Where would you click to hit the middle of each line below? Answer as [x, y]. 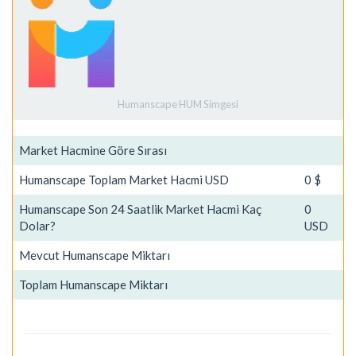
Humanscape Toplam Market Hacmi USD [124, 180]
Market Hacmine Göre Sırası [93, 150]
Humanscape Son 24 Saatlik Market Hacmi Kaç [140, 209]
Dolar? [37, 226]
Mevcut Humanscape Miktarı [95, 255]
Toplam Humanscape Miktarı [93, 284]
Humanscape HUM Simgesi [178, 104]
